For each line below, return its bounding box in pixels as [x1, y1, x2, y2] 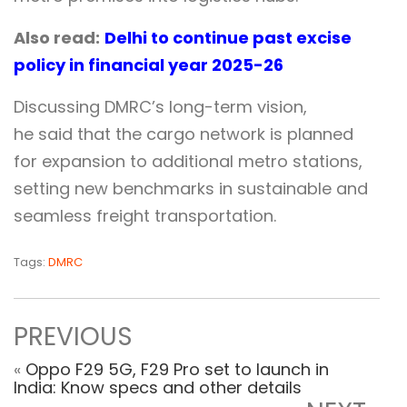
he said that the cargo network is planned [14, 123, 353, 146]
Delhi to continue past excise [104, 26, 352, 50]
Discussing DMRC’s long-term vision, [14, 95, 307, 119]
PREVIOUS [14, 319, 133, 355]
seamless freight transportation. [14, 204, 276, 228]
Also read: [14, 26, 100, 50]
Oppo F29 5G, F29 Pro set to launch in [25, 358, 329, 382]
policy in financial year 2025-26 [14, 54, 283, 77]
